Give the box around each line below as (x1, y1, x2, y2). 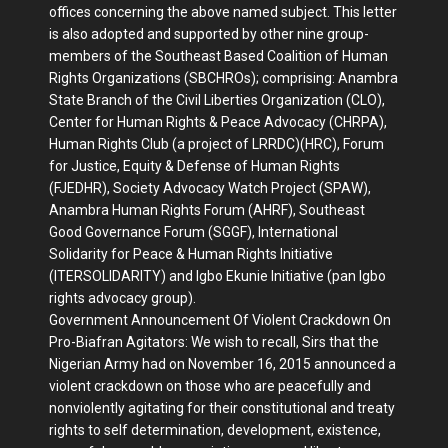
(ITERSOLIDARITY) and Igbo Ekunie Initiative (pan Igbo (49, 267, 386, 284)
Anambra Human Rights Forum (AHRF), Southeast (49, 201, 365, 218)
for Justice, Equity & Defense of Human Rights (49, 157, 340, 174)
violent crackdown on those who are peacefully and (49, 377, 371, 394)
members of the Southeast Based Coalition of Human (49, 47, 388, 64)
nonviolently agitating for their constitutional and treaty (49, 399, 395, 416)
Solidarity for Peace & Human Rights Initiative (49, 245, 333, 262)
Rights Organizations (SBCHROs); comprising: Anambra (49, 69, 398, 86)
